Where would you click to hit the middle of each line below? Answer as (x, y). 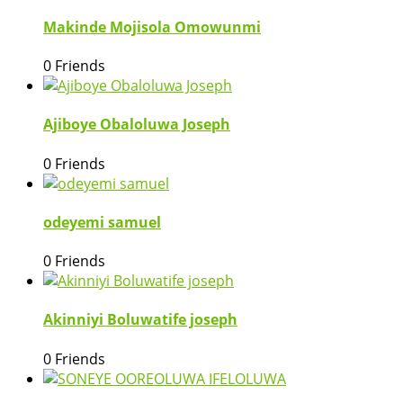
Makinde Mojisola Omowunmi (152, 27)
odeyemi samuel (102, 222)
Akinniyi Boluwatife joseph (140, 320)
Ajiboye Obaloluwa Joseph (137, 125)
